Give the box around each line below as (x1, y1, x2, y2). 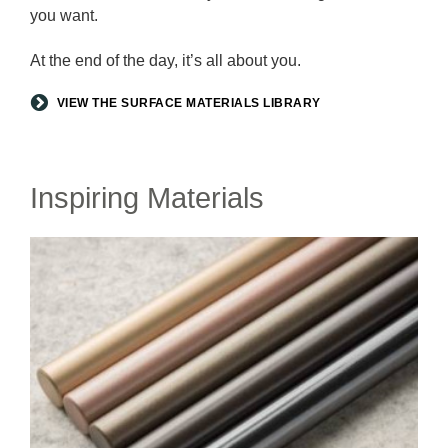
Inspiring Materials (30, 181, 264, 214)
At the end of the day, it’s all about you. (30, 51, 301, 69)
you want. (30, 6, 98, 24)
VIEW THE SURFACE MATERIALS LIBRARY (56, 95, 321, 110)
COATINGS (29, 261, 112, 279)
